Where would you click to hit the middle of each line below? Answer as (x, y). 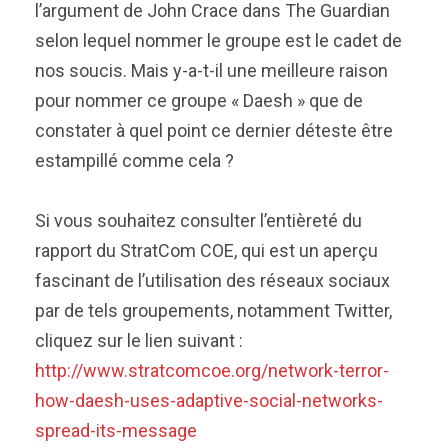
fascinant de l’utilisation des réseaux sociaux (212, 280)
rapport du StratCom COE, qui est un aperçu (206, 250)
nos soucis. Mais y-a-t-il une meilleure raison (211, 70)
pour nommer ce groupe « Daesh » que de (199, 100)
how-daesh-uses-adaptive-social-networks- (209, 400)
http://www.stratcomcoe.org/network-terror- (212, 370)
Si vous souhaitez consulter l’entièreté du (198, 220)
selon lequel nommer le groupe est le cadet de (218, 40)
